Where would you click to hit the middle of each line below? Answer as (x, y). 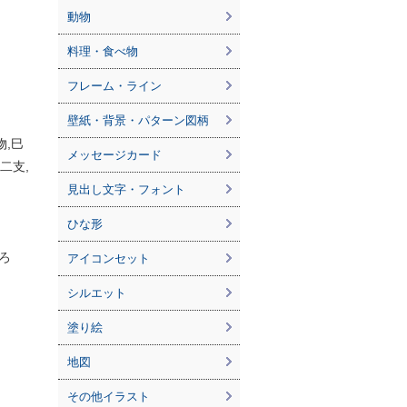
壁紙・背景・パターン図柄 (138, 120)
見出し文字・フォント (126, 189)
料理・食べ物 (103, 51)
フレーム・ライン (114, 86)
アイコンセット (109, 258)
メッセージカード (114, 155)
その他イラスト (109, 397)
